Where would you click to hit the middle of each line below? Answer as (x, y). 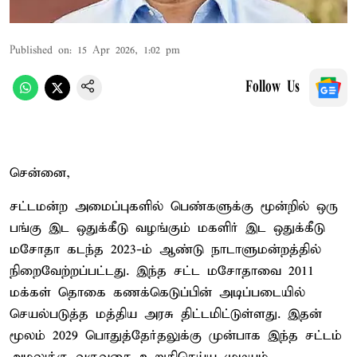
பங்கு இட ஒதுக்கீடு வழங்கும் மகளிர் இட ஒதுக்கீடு (167, 228)
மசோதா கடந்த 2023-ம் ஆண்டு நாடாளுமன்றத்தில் (165, 249)
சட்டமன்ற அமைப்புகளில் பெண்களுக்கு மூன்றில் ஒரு (174, 206)
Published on (39, 50)
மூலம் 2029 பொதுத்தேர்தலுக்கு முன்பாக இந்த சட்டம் (176, 335)
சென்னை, (40, 173)
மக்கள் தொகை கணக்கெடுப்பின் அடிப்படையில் (157, 292)
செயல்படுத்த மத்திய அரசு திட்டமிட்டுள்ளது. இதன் (166, 314)
